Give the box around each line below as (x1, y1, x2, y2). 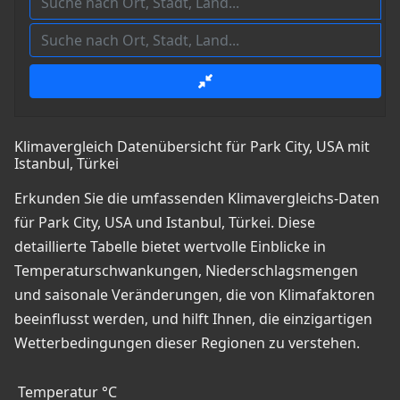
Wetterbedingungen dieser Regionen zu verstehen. (14, 333, 360, 354)
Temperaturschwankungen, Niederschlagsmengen (14, 261, 358, 281)
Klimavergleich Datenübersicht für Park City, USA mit (14, 137, 370, 157)
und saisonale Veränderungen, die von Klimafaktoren (14, 285, 375, 305)
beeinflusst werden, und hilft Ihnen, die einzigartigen (14, 309, 372, 329)
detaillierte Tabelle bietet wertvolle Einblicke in (14, 237, 326, 257)
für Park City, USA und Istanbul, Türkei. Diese (14, 212, 315, 233)
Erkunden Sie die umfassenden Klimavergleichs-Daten (14, 188, 379, 209)
